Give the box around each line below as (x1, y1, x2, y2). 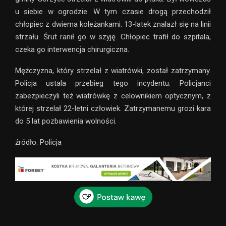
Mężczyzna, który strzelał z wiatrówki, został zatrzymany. (15, 66, 211, 75)
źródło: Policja (15, 137, 62, 147)
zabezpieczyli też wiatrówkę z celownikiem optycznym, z (15, 91, 211, 100)
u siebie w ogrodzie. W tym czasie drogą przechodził (15, 7, 211, 16)
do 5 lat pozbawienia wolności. (15, 116, 117, 126)
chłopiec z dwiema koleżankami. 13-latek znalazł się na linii (15, 19, 211, 29)
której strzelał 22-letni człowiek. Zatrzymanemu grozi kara (15, 103, 211, 113)
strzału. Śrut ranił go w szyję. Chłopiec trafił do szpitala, (15, 32, 211, 41)
